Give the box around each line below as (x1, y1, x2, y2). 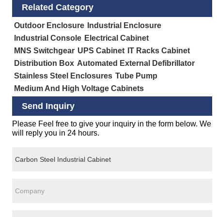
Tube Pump (115, 72, 158, 80)
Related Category (22, 2, 93, 13)
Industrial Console (14, 34, 82, 43)
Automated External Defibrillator (77, 59, 195, 68)
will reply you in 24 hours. (12, 128, 99, 137)
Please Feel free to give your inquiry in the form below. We (12, 119, 211, 128)
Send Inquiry (22, 101, 75, 111)
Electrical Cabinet (84, 34, 149, 43)
